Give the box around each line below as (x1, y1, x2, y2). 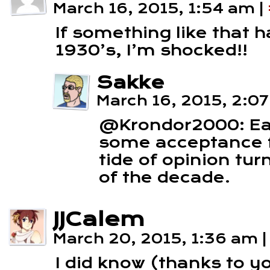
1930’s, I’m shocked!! (55, 42, 248, 59)
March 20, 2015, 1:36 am (53, 231, 262, 246)
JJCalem (53, 208, 145, 231)
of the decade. (99, 169, 230, 186)
